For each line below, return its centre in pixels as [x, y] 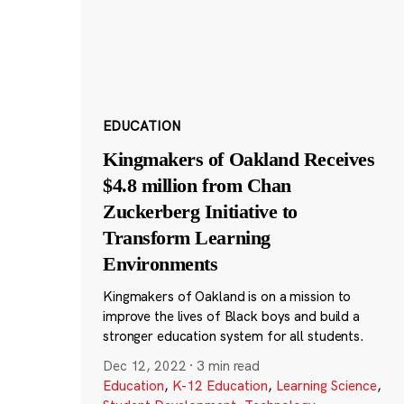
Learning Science [326, 386]
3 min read [229, 366]
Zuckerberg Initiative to [200, 212]
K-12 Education [220, 386]
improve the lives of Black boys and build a [231, 317]
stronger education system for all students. [233, 336]
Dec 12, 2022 [144, 366]
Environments [160, 264]
